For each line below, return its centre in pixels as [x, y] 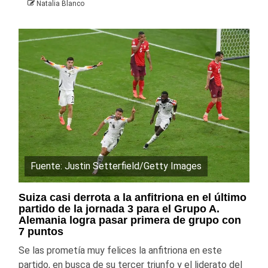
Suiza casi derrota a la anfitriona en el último [133, 197]
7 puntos [41, 231]
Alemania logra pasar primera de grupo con [130, 220]
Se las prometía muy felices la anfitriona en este [120, 250]
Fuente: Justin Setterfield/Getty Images [116, 166]
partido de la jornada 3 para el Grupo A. [119, 208]
